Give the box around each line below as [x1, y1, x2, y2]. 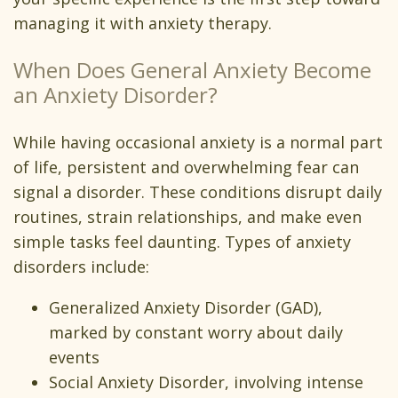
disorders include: [13, 256, 154, 278]
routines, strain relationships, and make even [13, 206, 362, 228]
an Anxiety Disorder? [13, 80, 218, 110]
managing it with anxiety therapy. [13, 12, 276, 35]
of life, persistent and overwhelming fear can [13, 156, 359, 179]
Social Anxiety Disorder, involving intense [49, 371, 363, 394]
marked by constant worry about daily [49, 322, 343, 344]
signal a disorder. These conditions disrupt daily [13, 181, 382, 203]
